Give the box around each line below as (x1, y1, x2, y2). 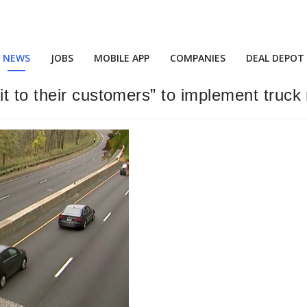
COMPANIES (170, 51, 225, 64)
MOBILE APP (94, 51, 149, 64)
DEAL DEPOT (246, 51, 304, 64)
